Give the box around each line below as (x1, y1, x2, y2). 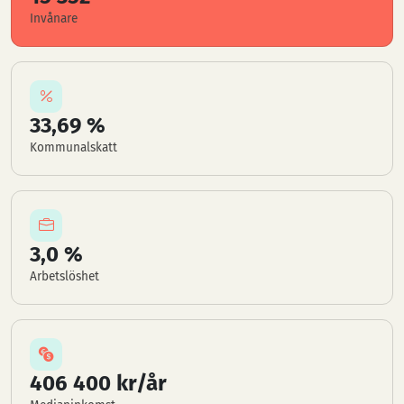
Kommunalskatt (30, 140, 117, 155)
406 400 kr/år (30, 371, 167, 396)
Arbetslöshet (30, 269, 99, 284)
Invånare (30, 11, 78, 26)
